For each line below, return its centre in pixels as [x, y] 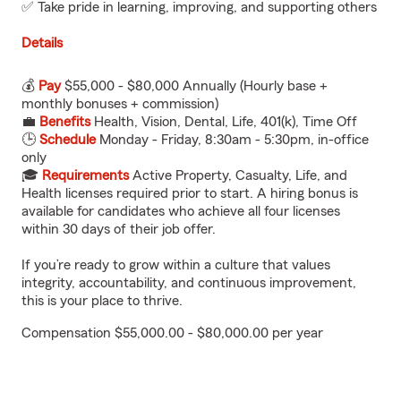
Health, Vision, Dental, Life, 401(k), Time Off [224, 122]
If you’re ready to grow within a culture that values [176, 265]
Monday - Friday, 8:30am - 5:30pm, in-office [232, 140]
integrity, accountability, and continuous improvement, [189, 283]
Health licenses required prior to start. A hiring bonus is [190, 193]
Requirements [85, 175]
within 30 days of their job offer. [119, 229]
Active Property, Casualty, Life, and [238, 175]
